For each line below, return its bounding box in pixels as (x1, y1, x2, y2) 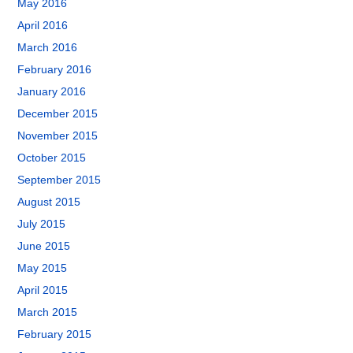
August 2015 (17, 195, 81, 208)
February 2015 (17, 328, 92, 340)
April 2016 (17, 19, 69, 32)
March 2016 (17, 41, 78, 54)
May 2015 (17, 262, 68, 274)
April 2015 (17, 284, 69, 296)
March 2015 (17, 306, 78, 318)
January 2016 (17, 85, 87, 98)
